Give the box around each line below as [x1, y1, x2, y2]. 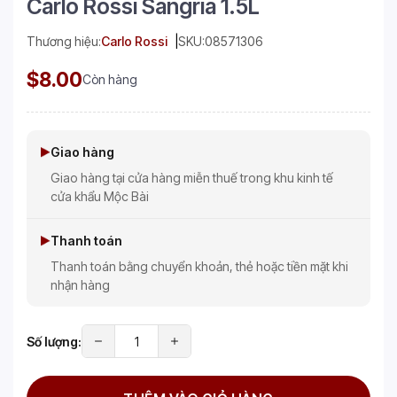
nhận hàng [51, 277, 110, 293]
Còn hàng [82, 72, 137, 88]
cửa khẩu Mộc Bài [51, 189, 149, 205]
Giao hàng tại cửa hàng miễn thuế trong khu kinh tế [51, 170, 333, 186]
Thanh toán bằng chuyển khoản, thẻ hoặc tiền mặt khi [51, 259, 348, 275]
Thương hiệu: [27, 34, 101, 50]
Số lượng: [27, 333, 82, 349]
